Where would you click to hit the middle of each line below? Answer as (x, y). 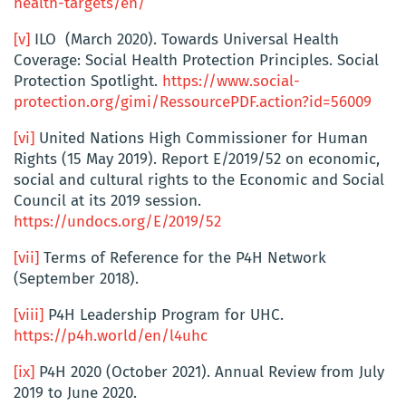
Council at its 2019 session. (107, 200)
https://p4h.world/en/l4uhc (111, 335)
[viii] (29, 314)
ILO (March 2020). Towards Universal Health (184, 39)
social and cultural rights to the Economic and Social (199, 179)
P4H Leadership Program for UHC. (164, 314)
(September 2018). (78, 278)
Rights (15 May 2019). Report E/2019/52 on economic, (197, 159)
